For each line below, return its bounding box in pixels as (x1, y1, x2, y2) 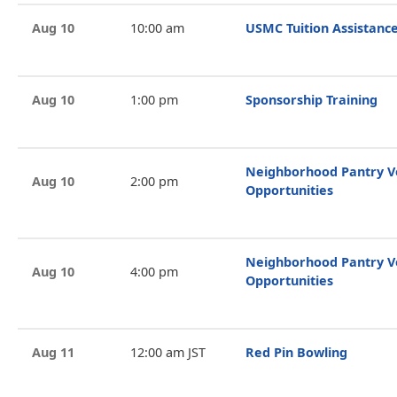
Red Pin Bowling (245, 344, 347, 361)
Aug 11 (32, 344, 74, 361)
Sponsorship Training (245, 91, 378, 108)
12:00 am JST (129, 344, 206, 361)
